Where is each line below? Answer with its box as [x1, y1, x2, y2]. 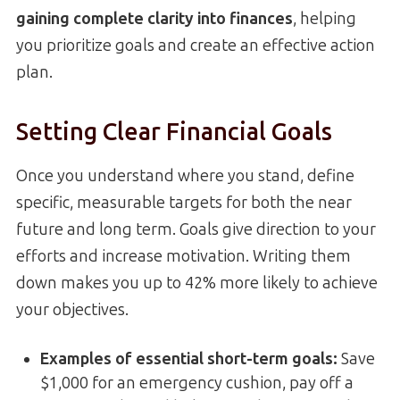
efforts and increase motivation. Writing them [16, 246, 351, 266]
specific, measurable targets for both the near [16, 192, 352, 212]
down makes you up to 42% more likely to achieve [16, 272, 378, 293]
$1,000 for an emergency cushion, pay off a [40, 372, 354, 393]
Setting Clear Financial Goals [16, 118, 332, 147]
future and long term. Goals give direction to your [16, 219, 376, 239]
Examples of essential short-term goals [40, 348, 333, 369]
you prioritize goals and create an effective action [16, 35, 375, 55]
